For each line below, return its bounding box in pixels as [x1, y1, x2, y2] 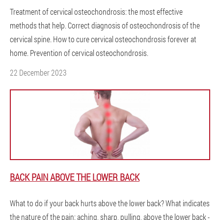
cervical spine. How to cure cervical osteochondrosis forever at [10, 34, 196, 44]
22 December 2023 [10, 67, 67, 78]
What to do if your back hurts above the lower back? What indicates [10, 198, 210, 208]
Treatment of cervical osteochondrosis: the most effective [10, 6, 183, 17]
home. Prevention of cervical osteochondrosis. [10, 48, 148, 58]
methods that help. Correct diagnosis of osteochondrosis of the [10, 20, 200, 30]
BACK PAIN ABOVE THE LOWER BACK [10, 171, 139, 183]
